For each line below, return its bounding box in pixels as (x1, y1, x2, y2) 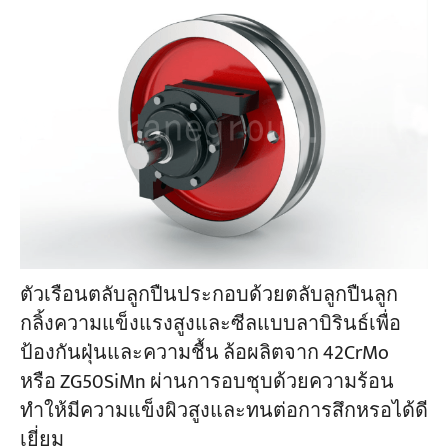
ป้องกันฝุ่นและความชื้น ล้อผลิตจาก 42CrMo (19, 337, 389, 371)
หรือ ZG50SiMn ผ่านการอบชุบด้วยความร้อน (19, 366, 394, 400)
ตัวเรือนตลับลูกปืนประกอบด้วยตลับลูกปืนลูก (19, 279, 398, 313)
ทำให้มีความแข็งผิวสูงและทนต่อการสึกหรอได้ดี (19, 395, 428, 429)
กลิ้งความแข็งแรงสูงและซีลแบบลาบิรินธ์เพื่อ (19, 308, 401, 342)
